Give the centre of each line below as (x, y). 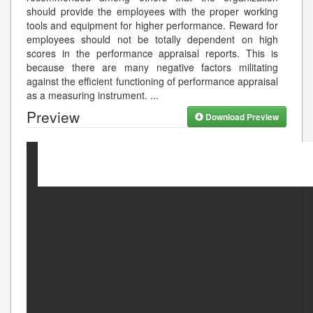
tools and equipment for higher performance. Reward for (152, 25)
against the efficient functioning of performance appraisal (152, 81)
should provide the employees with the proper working (152, 11)
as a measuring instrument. (88, 95)
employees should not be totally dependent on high (152, 39)
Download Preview (241, 116)
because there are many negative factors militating (152, 67)
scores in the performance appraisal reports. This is (152, 53)
